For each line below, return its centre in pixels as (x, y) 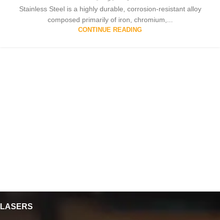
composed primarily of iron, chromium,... (110, 19)
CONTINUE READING (110, 30)
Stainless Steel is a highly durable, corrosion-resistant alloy (110, 9)
